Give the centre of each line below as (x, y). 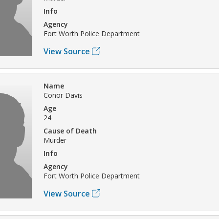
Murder (55, 140)
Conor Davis (63, 95)
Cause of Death (70, 131)
